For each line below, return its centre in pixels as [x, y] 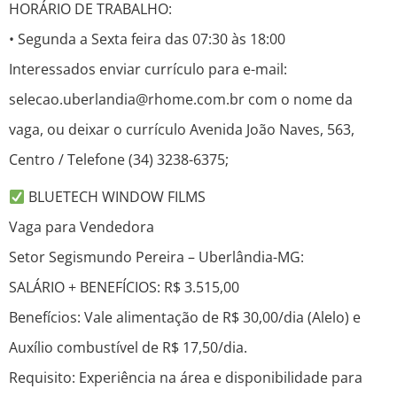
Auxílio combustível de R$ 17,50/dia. [128, 348]
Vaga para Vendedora [82, 227]
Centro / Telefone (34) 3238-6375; [119, 160]
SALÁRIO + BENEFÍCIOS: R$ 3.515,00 [124, 288]
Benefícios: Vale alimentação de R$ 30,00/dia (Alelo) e [185, 318]
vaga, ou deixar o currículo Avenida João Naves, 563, [182, 130]
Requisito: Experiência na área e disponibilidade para [186, 378]
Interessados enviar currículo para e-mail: [148, 70]
